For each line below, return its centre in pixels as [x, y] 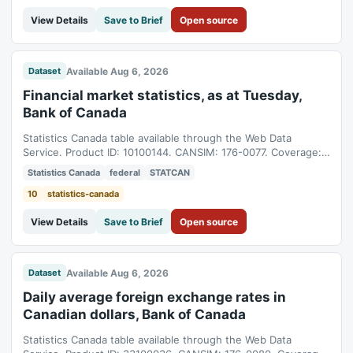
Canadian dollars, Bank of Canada [134, 314]
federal [125, 173]
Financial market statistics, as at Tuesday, [162, 95]
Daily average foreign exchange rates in [154, 297]
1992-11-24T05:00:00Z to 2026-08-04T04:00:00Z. [147, 166]
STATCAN [170, 173]
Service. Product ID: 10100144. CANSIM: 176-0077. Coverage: [172, 152]
